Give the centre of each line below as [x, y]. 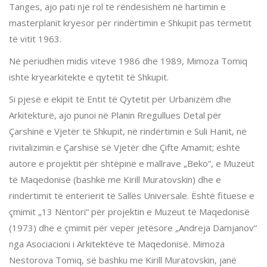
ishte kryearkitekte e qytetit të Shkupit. [89, 77]
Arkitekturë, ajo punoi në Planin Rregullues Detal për [115, 115]
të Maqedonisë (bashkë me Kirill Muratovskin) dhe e [115, 179]
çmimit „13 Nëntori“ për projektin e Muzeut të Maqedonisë [129, 211]
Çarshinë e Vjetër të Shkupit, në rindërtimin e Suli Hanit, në [128, 131]
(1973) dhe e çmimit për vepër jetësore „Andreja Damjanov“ [133, 227]
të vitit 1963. [35, 38]
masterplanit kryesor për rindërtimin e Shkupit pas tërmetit [130, 22]
